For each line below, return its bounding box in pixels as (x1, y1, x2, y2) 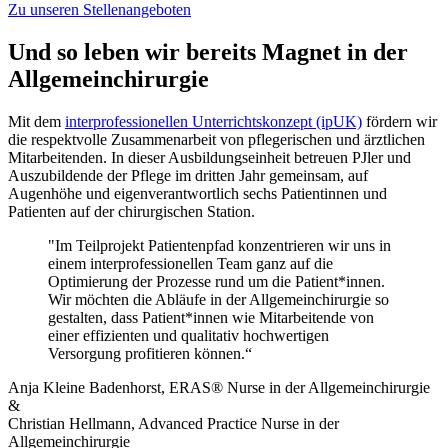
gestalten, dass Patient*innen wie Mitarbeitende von (48, 309, 374, 326)
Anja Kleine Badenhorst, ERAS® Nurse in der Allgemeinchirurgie (8, 379, 430, 396)
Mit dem (8, 113, 65, 130)
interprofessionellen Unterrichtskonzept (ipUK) (65, 113, 362, 130)
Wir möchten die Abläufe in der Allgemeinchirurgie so (48, 291, 389, 308)
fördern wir (362, 113, 437, 130)
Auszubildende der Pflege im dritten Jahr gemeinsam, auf (8, 167, 368, 184)
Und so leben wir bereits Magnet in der (8, 39, 408, 66)
